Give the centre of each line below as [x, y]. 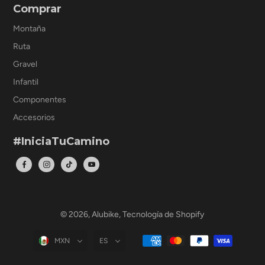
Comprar [37, 9]
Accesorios [34, 118]
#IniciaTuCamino [61, 142]
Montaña [29, 29]
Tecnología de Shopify [164, 215]
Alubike [106, 215]
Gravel [25, 64]
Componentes [39, 100]
